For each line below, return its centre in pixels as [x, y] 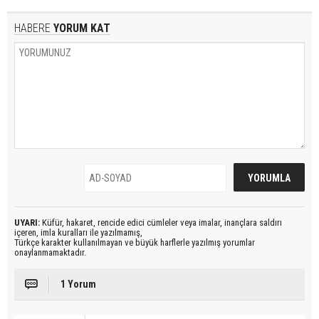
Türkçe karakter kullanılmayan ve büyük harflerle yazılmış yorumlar [135, 243]
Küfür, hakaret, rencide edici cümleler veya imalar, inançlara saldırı [161, 223]
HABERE [32, 28]
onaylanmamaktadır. [50, 253]
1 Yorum [78, 284]
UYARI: [27, 223]
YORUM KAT [80, 28]
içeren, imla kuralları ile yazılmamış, [78, 233]
